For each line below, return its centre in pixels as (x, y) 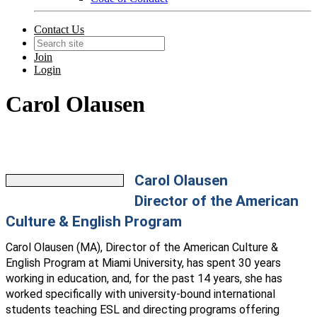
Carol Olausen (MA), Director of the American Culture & (142, 248)
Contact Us (59, 29)
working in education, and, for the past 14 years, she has (144, 279)
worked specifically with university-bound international (140, 294)
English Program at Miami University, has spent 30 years (143, 263)
